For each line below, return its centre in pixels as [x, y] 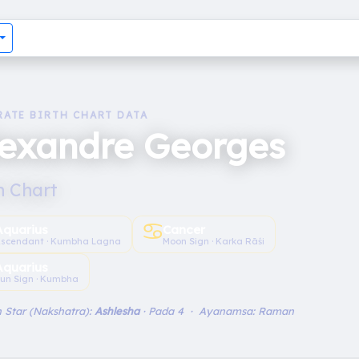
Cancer [184, 229]
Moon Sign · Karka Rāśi [214, 241]
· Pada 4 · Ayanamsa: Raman [217, 311]
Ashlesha [117, 311]
